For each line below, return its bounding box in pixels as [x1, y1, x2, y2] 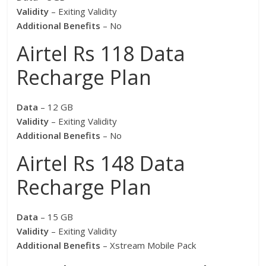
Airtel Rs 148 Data [17, 150, 186, 178]
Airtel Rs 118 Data [17, 40, 186, 68]
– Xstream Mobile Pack [100, 239, 197, 252]
